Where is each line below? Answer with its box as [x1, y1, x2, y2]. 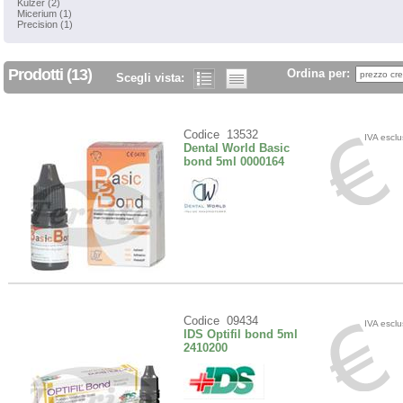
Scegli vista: [116, 71, 188, 85]
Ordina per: [287, 67, 354, 80]
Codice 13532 [184, 128, 258, 141]
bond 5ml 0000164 [184, 155, 284, 168]
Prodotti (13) [8, 66, 92, 84]
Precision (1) [17, 19, 73, 30]
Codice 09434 [184, 314, 258, 327]
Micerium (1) [17, 8, 72, 19]
